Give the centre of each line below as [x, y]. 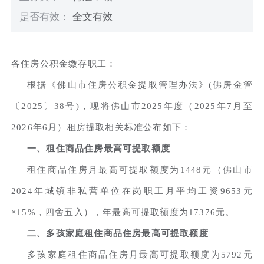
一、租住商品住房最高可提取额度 [99, 148]
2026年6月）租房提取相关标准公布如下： [101, 127]
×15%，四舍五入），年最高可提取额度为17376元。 [123, 212]
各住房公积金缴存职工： [64, 63]
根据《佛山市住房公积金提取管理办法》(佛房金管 [140, 85]
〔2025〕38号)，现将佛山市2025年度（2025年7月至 [132, 106]
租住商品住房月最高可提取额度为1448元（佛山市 [140, 169]
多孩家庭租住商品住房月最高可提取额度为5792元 [140, 254]
